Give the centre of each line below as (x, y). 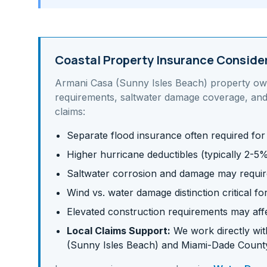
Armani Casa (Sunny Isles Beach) (131, 83)
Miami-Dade (208, 245)
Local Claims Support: (119, 231)
